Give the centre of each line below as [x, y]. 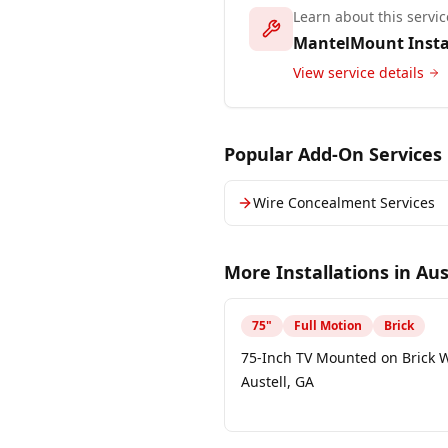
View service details [358, 72]
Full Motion [328, 325]
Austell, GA [277, 381]
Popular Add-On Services [333, 154]
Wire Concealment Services [344, 202]
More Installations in [320, 272]
